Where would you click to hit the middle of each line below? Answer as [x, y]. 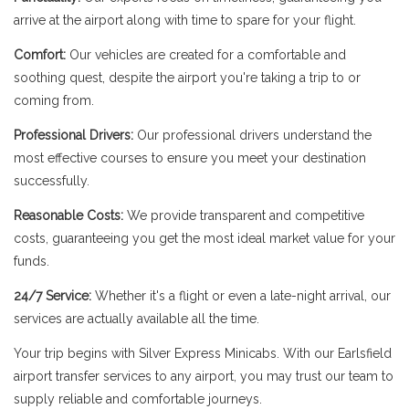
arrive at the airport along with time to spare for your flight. [185, 20]
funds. [31, 261]
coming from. [54, 100]
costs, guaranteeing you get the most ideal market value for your [204, 238]
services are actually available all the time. [136, 319]
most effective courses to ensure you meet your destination [190, 158]
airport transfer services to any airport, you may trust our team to [204, 376]
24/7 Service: [52, 296]
